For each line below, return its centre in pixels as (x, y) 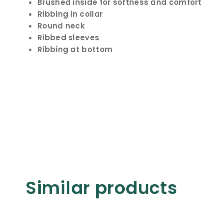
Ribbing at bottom (75, 49)
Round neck (61, 26)
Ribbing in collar (70, 14)
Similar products (102, 188)
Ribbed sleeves (69, 38)
